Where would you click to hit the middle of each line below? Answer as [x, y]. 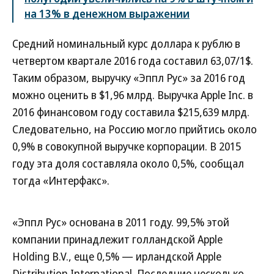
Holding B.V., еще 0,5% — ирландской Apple [117, 257]
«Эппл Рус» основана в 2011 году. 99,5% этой [121, 222]
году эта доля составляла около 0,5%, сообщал [128, 164]
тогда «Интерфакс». [61, 181]
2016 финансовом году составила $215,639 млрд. [131, 112]
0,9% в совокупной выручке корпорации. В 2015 [127, 146]
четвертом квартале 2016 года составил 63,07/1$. [133, 61]
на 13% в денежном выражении [107, 14]
